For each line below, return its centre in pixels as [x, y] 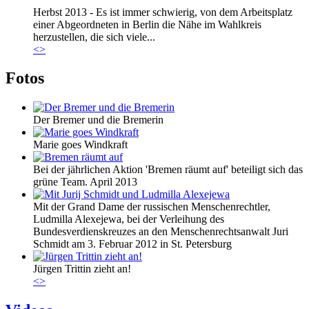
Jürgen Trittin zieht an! [82, 269]
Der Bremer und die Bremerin [98, 120]
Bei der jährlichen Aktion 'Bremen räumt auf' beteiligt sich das [168, 170]
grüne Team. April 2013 [85, 182]
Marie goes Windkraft [80, 145]
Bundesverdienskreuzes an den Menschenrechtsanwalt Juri [161, 232]
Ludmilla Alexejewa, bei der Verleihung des [129, 219]
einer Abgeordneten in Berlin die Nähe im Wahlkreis [147, 24]
